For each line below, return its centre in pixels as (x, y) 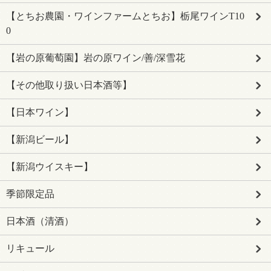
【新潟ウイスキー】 (50, 167)
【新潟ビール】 (40, 139)
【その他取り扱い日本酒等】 (69, 85)
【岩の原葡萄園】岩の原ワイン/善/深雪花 (96, 58)
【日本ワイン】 (40, 112)
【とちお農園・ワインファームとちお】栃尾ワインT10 (125, 16)
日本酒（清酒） (40, 221)
